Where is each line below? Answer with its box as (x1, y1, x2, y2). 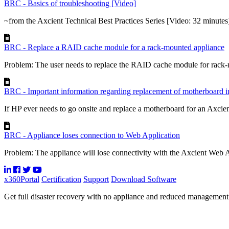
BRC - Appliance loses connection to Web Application (4, 131, 180, 140)
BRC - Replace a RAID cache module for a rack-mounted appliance (4, 43, 224, 52)
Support (83, 175, 109, 184)
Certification (41, 175, 81, 184)
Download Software (111, 175, 176, 184)
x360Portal (4, 175, 39, 184)
